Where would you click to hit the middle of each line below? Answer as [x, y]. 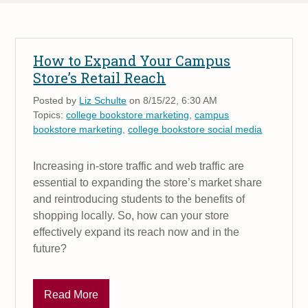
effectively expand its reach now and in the [136, 232]
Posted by [56, 100]
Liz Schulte [103, 100]
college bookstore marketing [128, 114]
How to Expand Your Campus [132, 60]
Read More [71, 294]
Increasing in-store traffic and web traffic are [139, 166]
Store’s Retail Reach [100, 77]
